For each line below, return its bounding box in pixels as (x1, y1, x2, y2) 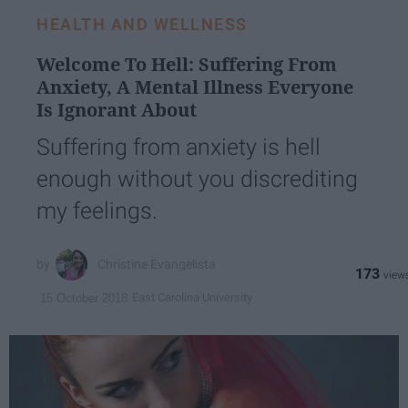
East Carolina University (132, 291, 252, 305)
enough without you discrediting (36, 165, 358, 192)
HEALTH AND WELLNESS (36, 14, 248, 34)
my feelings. (36, 197, 158, 224)
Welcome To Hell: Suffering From (36, 51, 337, 76)
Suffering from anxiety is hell (36, 133, 321, 160)
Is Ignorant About (36, 97, 197, 122)
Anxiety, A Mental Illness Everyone (36, 74, 353, 99)
